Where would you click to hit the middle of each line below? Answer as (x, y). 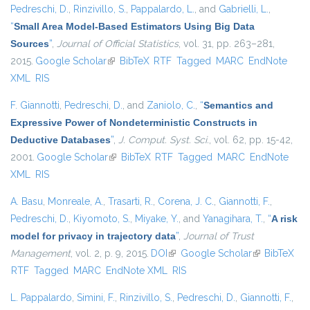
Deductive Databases (61, 140)
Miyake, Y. (157, 219)
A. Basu (27, 202)
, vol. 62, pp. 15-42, (251, 140)
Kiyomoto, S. (102, 219)
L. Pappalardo (41, 298)
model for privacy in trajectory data (93, 236)
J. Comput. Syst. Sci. (164, 140)
